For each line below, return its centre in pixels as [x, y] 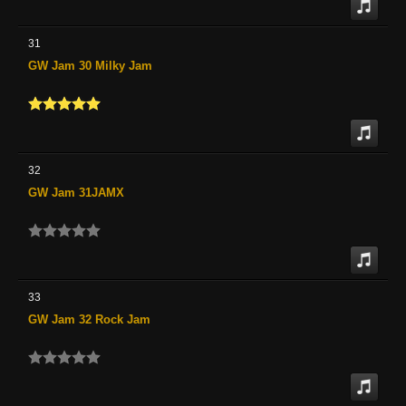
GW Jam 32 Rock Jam [89, 319]
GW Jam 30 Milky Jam [90, 65]
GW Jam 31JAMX [76, 192]
